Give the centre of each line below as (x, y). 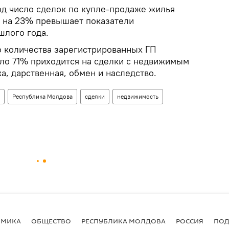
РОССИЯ (190, 221)
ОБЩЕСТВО (51, 221)
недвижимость (138, 96)
